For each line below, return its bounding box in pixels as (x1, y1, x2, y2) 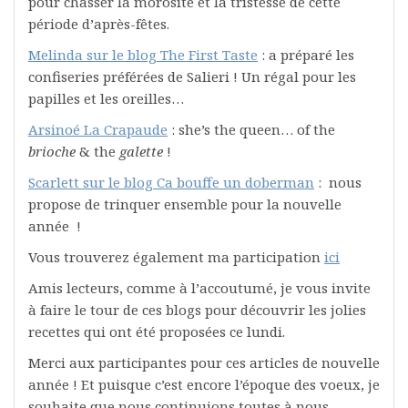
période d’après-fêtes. (28, 15, 169, 33)
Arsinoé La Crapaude (28, 120, 168, 138)
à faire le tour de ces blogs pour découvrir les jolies (28, 301, 366, 319)
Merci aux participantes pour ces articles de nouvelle (28, 353, 380, 372)
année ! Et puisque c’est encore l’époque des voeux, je (28, 375, 380, 393)
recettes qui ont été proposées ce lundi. (28, 322, 285, 341)
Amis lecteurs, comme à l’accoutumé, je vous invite (28, 279, 371, 297)
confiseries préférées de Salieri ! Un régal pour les (28, 67, 356, 86)
